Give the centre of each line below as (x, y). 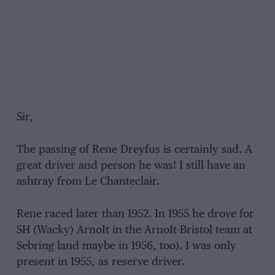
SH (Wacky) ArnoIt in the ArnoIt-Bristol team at (134, 230)
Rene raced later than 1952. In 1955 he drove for (135, 214)
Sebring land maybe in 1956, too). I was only (126, 246)
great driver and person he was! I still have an (131, 166)
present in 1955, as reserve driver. (100, 262)
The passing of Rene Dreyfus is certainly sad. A (134, 150)
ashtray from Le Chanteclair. (88, 182)
